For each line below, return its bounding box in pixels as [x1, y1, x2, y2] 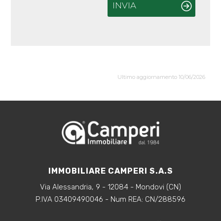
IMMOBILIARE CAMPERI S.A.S [48, 166, 173, 176]
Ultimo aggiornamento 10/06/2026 [117, 74, 205, 80]
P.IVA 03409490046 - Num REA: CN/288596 [36, 195, 185, 204]
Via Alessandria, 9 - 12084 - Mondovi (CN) [40, 183, 181, 191]
